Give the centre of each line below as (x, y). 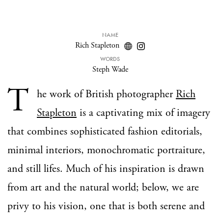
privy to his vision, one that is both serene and (106, 206)
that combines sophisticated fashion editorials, (105, 132)
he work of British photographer (106, 94)
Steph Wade (110, 69)
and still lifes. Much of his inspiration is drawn (106, 169)
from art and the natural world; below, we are (103, 188)
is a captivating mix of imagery (143, 113)
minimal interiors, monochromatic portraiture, (106, 150)
